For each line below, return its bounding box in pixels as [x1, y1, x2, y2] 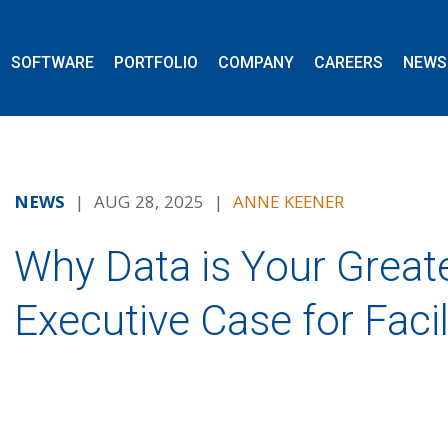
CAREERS [314, 53, 383, 72]
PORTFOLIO [114, 53, 198, 72]
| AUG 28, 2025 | [65, 190, 233, 219]
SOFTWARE [11, 53, 94, 72]
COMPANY [218, 53, 294, 72]
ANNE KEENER [233, 190, 344, 219]
